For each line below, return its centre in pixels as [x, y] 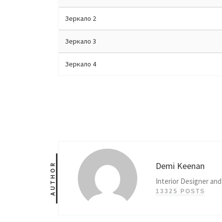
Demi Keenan [180, 166]
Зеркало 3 [81, 41]
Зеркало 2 [81, 18]
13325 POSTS [180, 191]
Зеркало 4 [81, 64]
